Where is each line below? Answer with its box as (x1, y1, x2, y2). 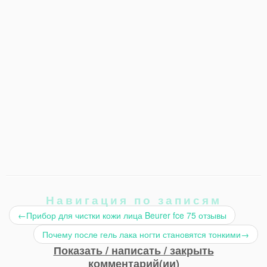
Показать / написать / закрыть (53, 243, 214, 259)
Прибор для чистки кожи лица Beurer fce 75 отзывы (26, 209, 226, 222)
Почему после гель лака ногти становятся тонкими (42, 228, 241, 241)
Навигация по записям (45, 191, 222, 209)
